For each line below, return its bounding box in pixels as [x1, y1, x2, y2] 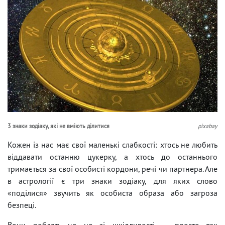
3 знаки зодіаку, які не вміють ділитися [8, 122, 109, 130]
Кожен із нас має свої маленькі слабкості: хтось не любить [8, 139, 217, 150]
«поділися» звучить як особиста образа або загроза [8, 187, 217, 198]
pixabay [198, 122, 217, 130]
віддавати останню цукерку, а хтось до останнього [8, 151, 217, 162]
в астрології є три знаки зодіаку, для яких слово [8, 175, 217, 186]
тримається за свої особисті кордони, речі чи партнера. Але [8, 163, 217, 174]
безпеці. [8, 199, 36, 210]
